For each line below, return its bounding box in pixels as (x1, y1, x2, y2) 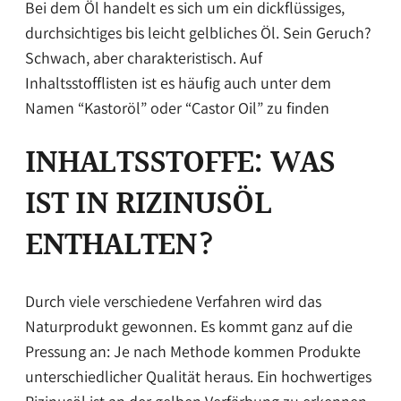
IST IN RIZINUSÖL (25, 180, 271, 230)
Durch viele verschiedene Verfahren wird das (25, 291, 321, 312)
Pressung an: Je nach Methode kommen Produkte (25, 341, 361, 363)
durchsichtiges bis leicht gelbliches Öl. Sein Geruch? (25, 21, 371, 43)
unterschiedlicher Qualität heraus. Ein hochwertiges (25, 366, 371, 388)
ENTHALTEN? (25, 221, 216, 271)
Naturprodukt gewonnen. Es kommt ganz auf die (25, 316, 353, 337)
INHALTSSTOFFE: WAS (25, 139, 335, 189)
